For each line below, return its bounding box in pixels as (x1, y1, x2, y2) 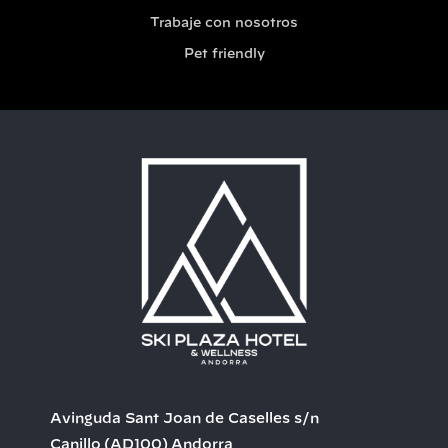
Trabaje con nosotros (150, 16, 298, 30)
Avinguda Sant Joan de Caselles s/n (50, 411, 319, 426)
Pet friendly (183, 47, 265, 61)
